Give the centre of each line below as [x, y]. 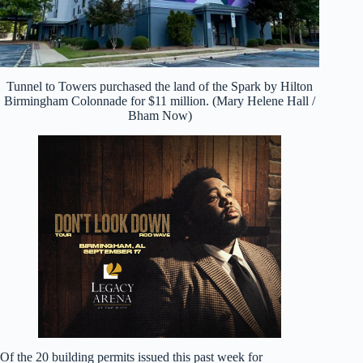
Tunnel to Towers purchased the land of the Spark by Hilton [160, 86]
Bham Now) [160, 115]
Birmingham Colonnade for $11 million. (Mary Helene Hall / [160, 100]
